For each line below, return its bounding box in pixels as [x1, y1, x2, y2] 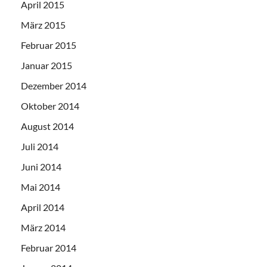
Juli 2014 [21, 141, 58, 152]
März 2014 [21, 222, 66, 233]
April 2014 [21, 201, 64, 213]
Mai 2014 [21, 181, 60, 193]
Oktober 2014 [21, 100, 79, 111]
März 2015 [21, 19, 66, 30]
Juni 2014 [21, 161, 61, 172]
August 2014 [21, 120, 74, 132]
